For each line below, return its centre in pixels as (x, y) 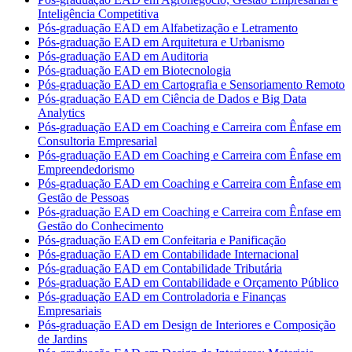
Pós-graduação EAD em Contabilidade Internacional (168, 255)
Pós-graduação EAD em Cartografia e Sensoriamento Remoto (191, 85)
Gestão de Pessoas (83, 198)
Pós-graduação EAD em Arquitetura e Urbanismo (161, 42)
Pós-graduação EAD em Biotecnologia (134, 71)
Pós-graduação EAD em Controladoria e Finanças (162, 297)
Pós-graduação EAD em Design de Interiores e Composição (187, 325)
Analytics (61, 113)
